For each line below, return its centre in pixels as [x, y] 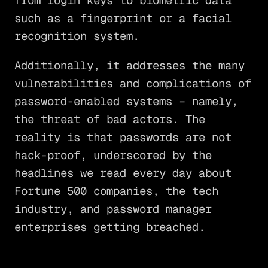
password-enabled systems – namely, [126, 101]
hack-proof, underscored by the [113, 155]
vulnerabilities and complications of [133, 83]
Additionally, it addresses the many [129, 65]
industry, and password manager [113, 209]
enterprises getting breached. [109, 227]
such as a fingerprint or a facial [123, 18]
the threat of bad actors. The [109, 119]
